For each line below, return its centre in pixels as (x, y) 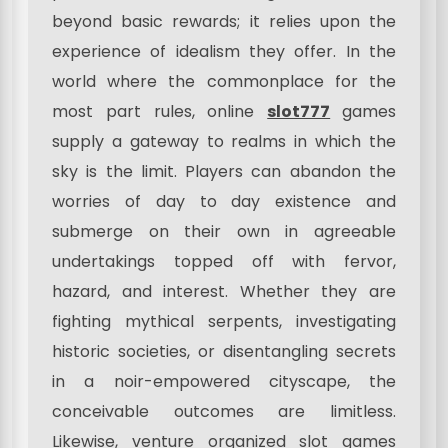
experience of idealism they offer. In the (224, 51)
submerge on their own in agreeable (224, 231)
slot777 (299, 111)
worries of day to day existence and (224, 201)
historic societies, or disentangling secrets (224, 351)
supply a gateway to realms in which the (224, 141)
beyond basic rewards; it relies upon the (224, 21)
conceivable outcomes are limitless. (224, 411)
